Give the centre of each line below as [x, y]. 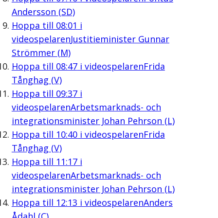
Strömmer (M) [41, 52]
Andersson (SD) [43, 11]
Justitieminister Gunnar [120, 39]
